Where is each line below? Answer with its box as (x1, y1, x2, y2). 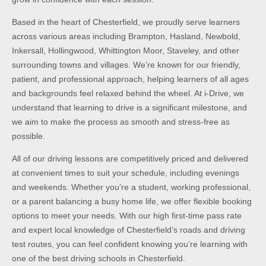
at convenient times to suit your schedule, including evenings (12, 168, 239, 178)
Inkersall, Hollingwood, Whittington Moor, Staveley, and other (12, 45, 239, 55)
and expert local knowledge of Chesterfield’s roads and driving (12, 225, 245, 235)
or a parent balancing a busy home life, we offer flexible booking (12, 197, 252, 207)
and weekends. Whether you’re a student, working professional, (12, 182, 251, 192)
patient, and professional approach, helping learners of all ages (12, 74, 249, 84)
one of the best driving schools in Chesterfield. (12, 254, 185, 264)
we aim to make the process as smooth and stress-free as (12, 116, 230, 126)
